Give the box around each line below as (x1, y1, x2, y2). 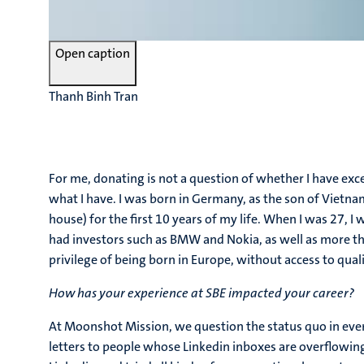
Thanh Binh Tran (49, 88, 138, 105)
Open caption (55, 45, 130, 62)
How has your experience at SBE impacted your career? (49, 284, 354, 301)
